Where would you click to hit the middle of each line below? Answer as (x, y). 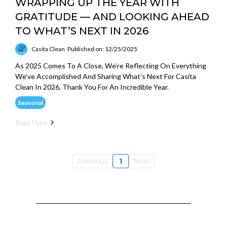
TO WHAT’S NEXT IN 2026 (82, 31)
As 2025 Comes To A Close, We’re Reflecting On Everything (111, 65)
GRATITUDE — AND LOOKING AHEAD (112, 16)
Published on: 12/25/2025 (102, 49)
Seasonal (30, 102)
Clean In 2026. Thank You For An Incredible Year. (92, 87)
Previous (92, 161)
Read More (31, 122)
